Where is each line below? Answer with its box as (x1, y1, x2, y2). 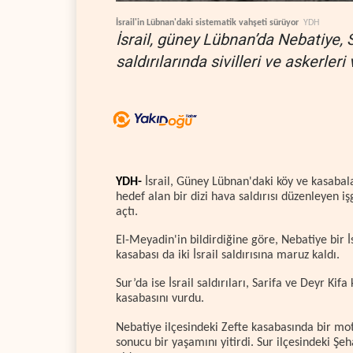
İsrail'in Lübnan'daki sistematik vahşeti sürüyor (116, 17, 299, 28)
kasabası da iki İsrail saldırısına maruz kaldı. (116, 249, 340, 262)
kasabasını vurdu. (116, 292, 204, 306)
